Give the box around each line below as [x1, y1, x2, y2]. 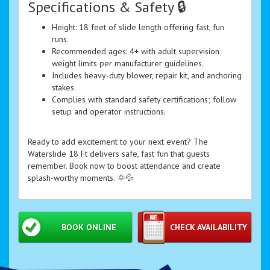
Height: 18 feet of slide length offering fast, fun [52, 22, 224, 33]
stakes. [52, 82, 76, 93]
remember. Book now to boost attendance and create [28, 160, 221, 172]
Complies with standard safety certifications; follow [52, 94, 236, 105]
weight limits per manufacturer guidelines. [52, 58, 204, 69]
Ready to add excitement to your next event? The [28, 136, 208, 148]
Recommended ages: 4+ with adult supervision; [52, 46, 222, 57]
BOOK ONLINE [61, 222, 117, 233]
